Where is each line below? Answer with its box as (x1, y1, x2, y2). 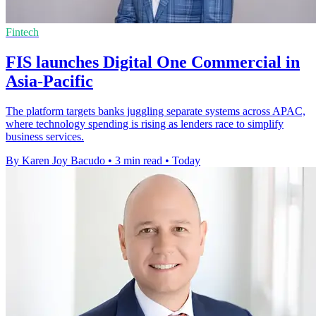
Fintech (6, 25, 39, 38)
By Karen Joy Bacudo (6, 154, 105, 166)
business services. (6, 130, 84, 142)
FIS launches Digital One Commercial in (6, 52, 300, 71)
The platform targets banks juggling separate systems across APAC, (6, 104, 305, 117)
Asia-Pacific (6, 71, 93, 90)
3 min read (115, 154, 162, 166)
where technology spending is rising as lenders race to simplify (6, 117, 284, 130)
